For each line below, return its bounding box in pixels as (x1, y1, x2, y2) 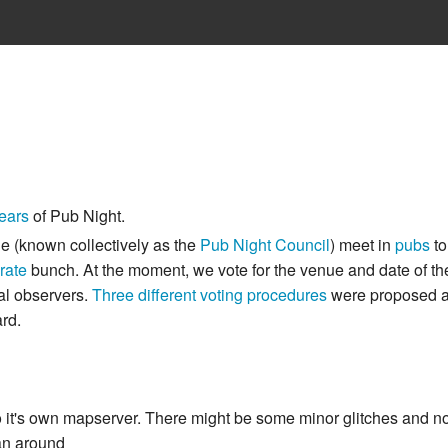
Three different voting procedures (92, 283, 327, 307)
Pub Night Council (200, 233, 330, 257)
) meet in (330, 233, 395, 257)
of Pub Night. (29, 204, 125, 228)
